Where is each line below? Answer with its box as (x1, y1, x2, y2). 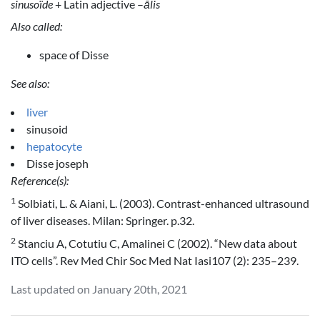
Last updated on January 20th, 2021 (11, 281, 187, 296)
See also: (11, 76, 49, 91)
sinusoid (26, 122, 68, 136)
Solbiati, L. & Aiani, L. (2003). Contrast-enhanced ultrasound (16, 196, 309, 211)
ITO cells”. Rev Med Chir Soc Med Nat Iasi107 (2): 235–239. (11, 253, 299, 267)
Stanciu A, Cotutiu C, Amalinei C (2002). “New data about (16, 236, 297, 250)
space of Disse (39, 48, 109, 62)
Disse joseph (26, 156, 89, 171)
